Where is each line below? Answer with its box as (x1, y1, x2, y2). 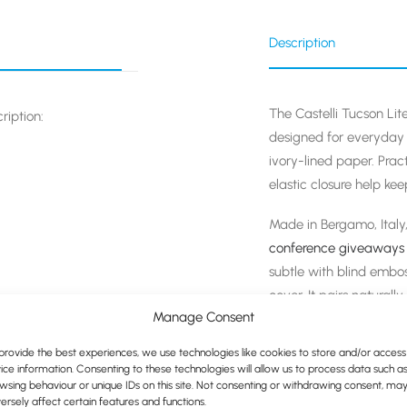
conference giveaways (269, 240, 404, 256)
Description (269, 35, 335, 51)
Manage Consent (152, 309, 254, 325)
